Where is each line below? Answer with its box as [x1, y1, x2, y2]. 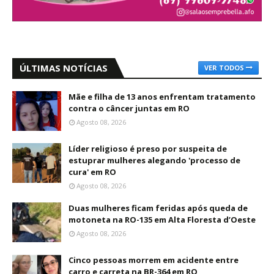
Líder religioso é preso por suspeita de [68, 143, 227, 155]
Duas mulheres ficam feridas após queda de [68, 202, 248, 214]
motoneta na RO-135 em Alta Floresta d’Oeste [68, 214, 256, 226]
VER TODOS [204, 63, 244, 73]
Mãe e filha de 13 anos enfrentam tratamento [68, 91, 256, 103]
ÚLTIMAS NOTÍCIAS [20, 62, 108, 75]
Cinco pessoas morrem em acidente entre [68, 254, 239, 266]
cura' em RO [68, 166, 116, 178]
